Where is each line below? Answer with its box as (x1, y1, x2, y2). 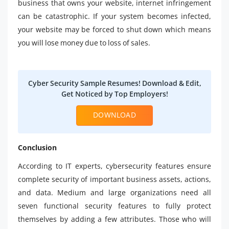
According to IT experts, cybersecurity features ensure (18, 161, 211, 171)
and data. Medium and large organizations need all (18, 188, 211, 197)
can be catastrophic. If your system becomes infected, (18, 11, 211, 21)
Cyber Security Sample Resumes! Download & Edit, (28, 78, 201, 88)
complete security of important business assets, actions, (18, 174, 211, 184)
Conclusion (18, 143, 57, 152)
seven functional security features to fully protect (18, 201, 211, 211)
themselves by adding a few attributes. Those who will (18, 214, 211, 224)
